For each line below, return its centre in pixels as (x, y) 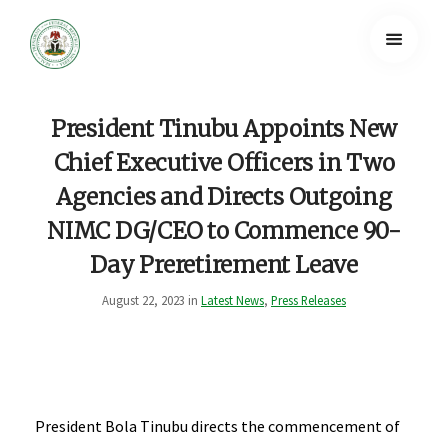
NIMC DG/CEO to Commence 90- (224, 230)
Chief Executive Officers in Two (224, 162)
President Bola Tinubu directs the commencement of (217, 425)
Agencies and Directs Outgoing (224, 196)
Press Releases (308, 299)
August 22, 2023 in (151, 299)
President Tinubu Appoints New (224, 128)
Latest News (232, 299)
